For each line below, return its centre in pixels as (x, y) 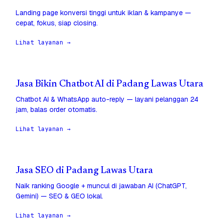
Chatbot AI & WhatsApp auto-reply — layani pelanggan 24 (107, 99)
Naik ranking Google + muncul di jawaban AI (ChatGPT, (101, 186)
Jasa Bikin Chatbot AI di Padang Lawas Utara (109, 85)
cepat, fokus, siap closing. (57, 23)
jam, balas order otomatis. (56, 110)
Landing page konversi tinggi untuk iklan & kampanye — (103, 13)
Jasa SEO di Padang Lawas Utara (84, 171)
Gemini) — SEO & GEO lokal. (59, 196)
